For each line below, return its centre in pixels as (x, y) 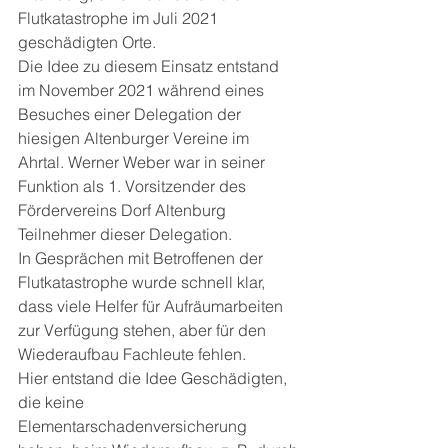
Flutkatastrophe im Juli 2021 (120, 18)
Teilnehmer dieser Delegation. (125, 234)
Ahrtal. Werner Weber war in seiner (143, 162)
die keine (53, 402)
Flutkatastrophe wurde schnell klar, (143, 282)
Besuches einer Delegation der (131, 114)
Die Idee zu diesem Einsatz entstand (150, 66)
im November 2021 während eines (143, 90)
